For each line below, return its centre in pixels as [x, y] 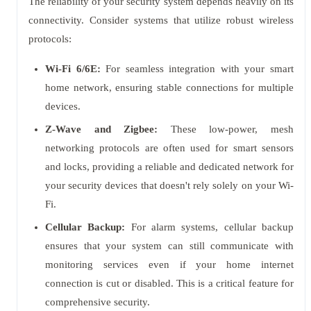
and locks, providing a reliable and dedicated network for [169, 167]
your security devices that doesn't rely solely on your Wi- [169, 185]
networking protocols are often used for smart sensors [169, 148]
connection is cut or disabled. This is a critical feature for [169, 283]
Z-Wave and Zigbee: [102, 129]
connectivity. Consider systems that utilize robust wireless [161, 20]
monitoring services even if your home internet [169, 264]
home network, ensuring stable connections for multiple [169, 87]
